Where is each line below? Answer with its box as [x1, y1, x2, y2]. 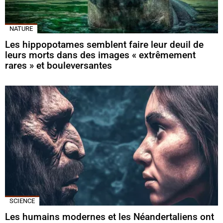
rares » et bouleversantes [5, 59, 112, 71]
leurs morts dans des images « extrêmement [5, 49, 196, 61]
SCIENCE [9, 197, 35, 205]
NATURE [9, 24, 33, 32]
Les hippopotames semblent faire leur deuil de [5, 38, 204, 50]
